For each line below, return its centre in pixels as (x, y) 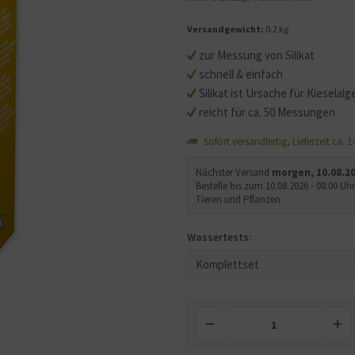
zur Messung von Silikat (257, 55)
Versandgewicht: (226, 29)
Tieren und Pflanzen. (240, 200)
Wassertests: (220, 237)
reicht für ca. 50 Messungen (267, 113)
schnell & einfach (241, 74)
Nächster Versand (234, 173)
